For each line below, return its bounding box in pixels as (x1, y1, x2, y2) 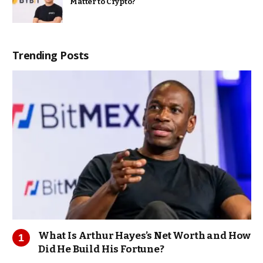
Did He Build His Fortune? (38, 243, 164, 256)
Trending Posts (12, 48, 89, 62)
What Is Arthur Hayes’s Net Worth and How (38, 230, 251, 242)
